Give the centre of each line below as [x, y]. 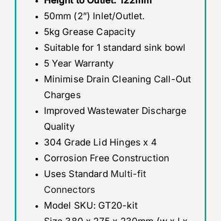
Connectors [70, 189]
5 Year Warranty [79, 63]
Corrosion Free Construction [107, 158]
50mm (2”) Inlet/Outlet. [95, 16]
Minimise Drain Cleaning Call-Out [117, 79]
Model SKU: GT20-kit [91, 205]
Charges [62, 95]
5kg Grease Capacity [91, 32]
